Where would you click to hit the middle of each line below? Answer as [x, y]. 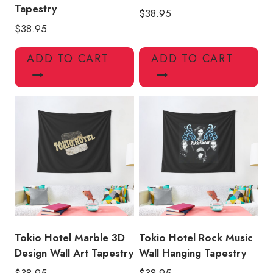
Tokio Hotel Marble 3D [70, 237]
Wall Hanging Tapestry [193, 253]
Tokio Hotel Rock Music [196, 237]
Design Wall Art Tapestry [74, 253]
